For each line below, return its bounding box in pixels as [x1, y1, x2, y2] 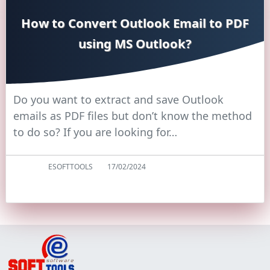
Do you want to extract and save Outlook [13, 92, 224, 107]
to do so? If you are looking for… [13, 124, 177, 139]
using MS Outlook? [78, 34, 192, 52]
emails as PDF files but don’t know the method [13, 108, 252, 123]
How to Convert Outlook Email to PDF [21, 14, 249, 31]
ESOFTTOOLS [48, 161, 93, 172]
